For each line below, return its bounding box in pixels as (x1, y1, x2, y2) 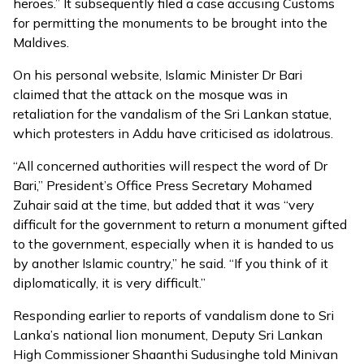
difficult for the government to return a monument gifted (13, 216, 347, 232)
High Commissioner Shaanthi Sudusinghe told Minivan (13, 346, 338, 362)
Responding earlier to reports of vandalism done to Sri (13, 307, 334, 323)
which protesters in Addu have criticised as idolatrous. (13, 125, 333, 141)
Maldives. (13, 34, 69, 50)
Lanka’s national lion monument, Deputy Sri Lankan (13, 327, 323, 343)
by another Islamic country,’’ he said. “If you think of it (13, 255, 328, 271)
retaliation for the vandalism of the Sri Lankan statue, (13, 106, 331, 122)
